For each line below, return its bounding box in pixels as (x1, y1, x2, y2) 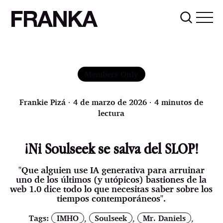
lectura (98, 108, 125, 118)
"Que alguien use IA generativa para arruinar (18, 164, 205, 175)
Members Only (85, 69, 138, 79)
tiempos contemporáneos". (57, 192, 166, 204)
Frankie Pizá (19, 97, 66, 107)
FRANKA (10, 11, 97, 31)
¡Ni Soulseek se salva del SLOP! (24, 139, 199, 158)
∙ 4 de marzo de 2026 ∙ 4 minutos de (66, 97, 204, 107)
